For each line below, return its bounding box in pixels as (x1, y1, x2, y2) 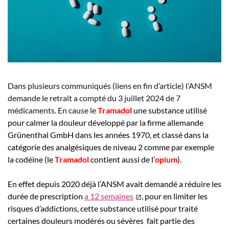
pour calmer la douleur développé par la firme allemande (8, 117, 203, 127)
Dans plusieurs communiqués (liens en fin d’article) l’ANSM (8, 80, 212, 90)
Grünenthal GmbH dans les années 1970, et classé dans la (8, 129, 209, 140)
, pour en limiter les (142, 191, 208, 201)
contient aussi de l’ (89, 154, 155, 164)
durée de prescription (8, 191, 84, 201)
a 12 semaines (84, 191, 133, 201)
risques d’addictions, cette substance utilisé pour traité (8, 203, 198, 213)
